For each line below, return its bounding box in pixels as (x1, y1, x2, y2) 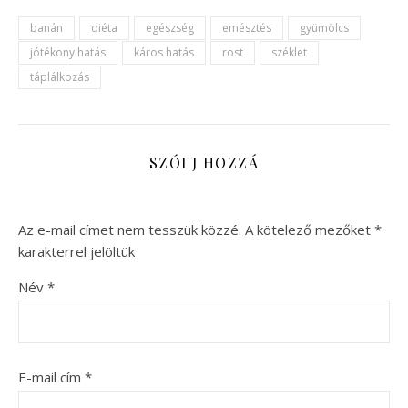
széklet (271, 44, 307, 60)
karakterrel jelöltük (18, 241, 135, 260)
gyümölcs (300, 19, 349, 36)
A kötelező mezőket (245, 219, 374, 239)
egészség (146, 19, 194, 36)
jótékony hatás (30, 44, 106, 60)
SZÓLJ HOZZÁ (148, 152, 260, 172)
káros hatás (134, 44, 194, 60)
